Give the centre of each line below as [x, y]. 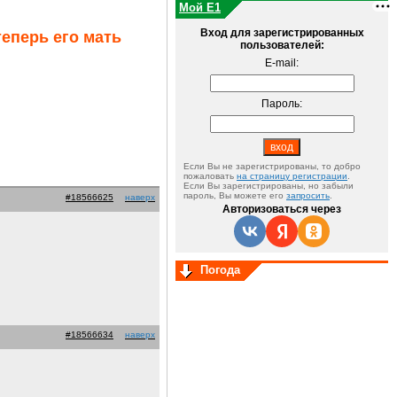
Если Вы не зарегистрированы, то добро [272, 166]
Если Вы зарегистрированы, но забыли [269, 186]
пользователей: [282, 45]
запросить [308, 195]
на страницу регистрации [292, 176]
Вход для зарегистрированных [282, 33]
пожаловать [210, 176]
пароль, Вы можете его [235, 195]
